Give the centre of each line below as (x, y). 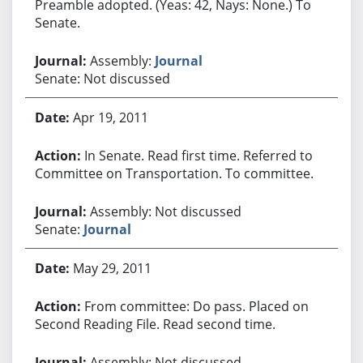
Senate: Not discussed (102, 78)
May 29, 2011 (112, 268)
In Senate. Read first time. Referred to (198, 155)
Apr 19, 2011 (110, 117)
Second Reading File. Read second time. (155, 324)
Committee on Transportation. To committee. (174, 173)
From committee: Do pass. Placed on (196, 306)
